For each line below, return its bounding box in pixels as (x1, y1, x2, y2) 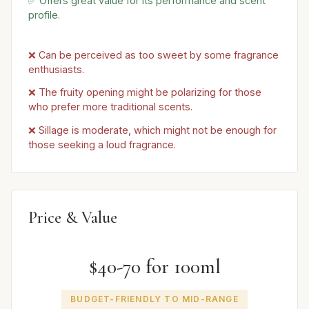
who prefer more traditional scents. (28, 101, 192, 113)
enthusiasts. (28, 63, 84, 75)
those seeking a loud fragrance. (28, 139, 176, 151)
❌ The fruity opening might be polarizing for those (28, 86, 261, 99)
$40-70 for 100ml (88, 255, 221, 279)
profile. (28, 8, 60, 21)
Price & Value (28, 208, 117, 228)
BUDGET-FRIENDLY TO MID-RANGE (70, 294, 239, 305)
